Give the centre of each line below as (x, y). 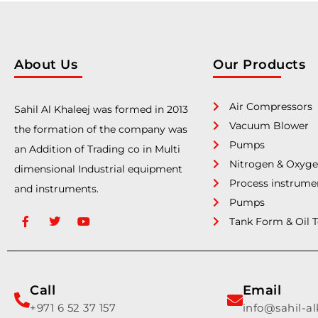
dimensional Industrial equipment (98, 169)
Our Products (259, 64)
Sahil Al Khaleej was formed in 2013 (101, 109)
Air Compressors (270, 106)
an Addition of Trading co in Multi (97, 149)
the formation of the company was (101, 129)
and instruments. (56, 188)
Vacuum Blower (269, 125)
